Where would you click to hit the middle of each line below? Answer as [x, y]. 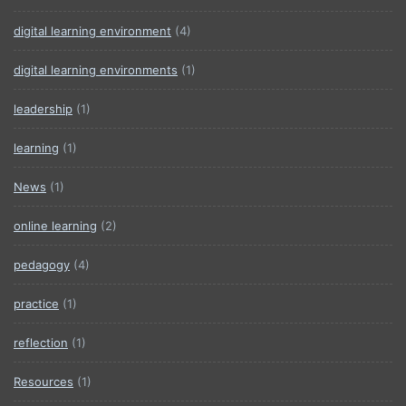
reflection [41, 343]
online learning [55, 226]
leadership [43, 109]
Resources [43, 382]
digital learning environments [96, 70]
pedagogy [42, 265]
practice [36, 304]
